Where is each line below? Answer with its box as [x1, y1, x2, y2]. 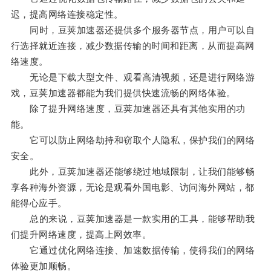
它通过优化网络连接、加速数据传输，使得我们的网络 [10, 245, 255, 256]
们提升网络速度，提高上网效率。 [10, 229, 152, 240]
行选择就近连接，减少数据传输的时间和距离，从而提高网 [10, 41, 255, 51]
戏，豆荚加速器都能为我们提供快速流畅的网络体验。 [10, 88, 236, 99]
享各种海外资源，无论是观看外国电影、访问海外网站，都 [10, 182, 255, 193]
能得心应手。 [10, 198, 67, 209]
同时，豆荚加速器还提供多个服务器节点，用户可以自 [10, 25, 255, 36]
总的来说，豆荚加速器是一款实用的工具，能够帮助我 [10, 214, 255, 224]
